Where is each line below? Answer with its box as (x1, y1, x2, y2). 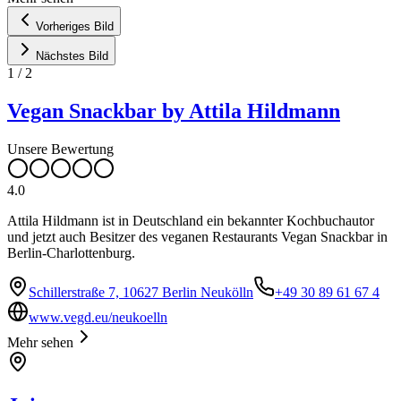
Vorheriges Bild (36, 20, 114, 34)
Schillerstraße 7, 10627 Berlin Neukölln (29, 285, 253, 301)
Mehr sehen (7, 335, 73, 351)
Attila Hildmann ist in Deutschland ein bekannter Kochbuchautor (7, 213, 374, 229)
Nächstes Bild (36, 49, 108, 64)
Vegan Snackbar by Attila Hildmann (7, 99, 340, 124)
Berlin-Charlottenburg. (7, 245, 135, 261)
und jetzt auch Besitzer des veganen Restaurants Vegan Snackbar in (7, 229, 388, 245)
